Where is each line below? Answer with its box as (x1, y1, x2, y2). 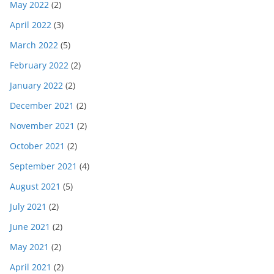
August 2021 (10, 180, 61, 193)
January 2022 (10, 80, 63, 92)
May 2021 (10, 241, 49, 253)
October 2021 (10, 140, 65, 152)
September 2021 (10, 160, 77, 172)
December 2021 (10, 100, 74, 112)
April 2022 (10, 19, 51, 31)
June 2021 (10, 221, 50, 233)
